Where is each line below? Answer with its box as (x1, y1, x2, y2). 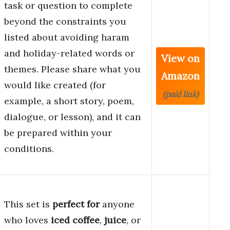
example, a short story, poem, (4, 95, 134, 107)
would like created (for (4, 79, 106, 91)
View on (161, 52, 200, 65)
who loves (4, 214, 51, 226)
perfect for (52, 198, 100, 210)
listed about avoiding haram (4, 31, 129, 44)
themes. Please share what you (4, 63, 141, 75)
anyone (100, 198, 135, 210)
